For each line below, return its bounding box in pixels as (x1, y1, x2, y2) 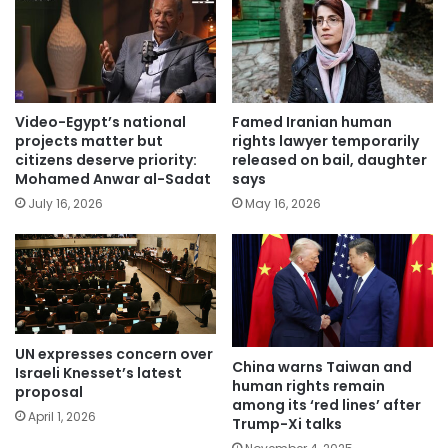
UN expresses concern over (15, 343, 213, 364)
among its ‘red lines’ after (232, 394, 421, 415)
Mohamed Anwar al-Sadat (15, 169, 211, 190)
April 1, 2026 (28, 407, 96, 425)
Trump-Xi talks (232, 413, 342, 434)
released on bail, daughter (232, 150, 427, 171)
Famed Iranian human (232, 112, 392, 133)
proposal (15, 381, 83, 402)
